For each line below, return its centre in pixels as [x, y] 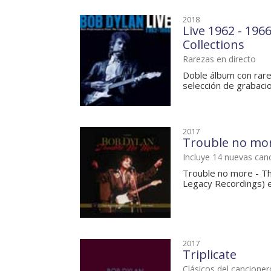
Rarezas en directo [219, 59]
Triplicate [210, 255]
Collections [214, 45]
